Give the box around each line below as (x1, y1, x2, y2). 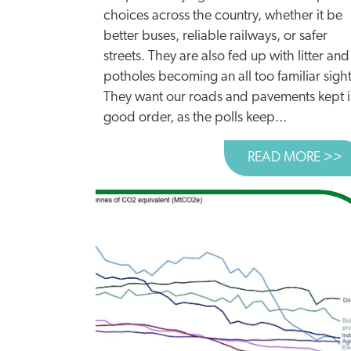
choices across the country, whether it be (103, 9, 342, 24)
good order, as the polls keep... (103, 110, 287, 125)
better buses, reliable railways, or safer (103, 29, 327, 44)
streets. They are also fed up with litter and (103, 49, 349, 64)
